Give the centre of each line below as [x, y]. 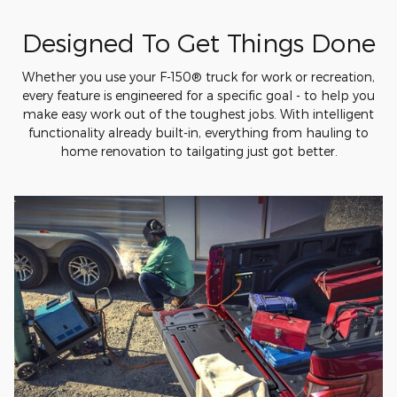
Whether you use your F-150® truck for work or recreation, [198, 76]
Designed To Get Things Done [198, 43]
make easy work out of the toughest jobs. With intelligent [198, 113]
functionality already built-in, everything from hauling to [198, 132]
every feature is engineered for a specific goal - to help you [198, 95]
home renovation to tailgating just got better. [198, 151]
